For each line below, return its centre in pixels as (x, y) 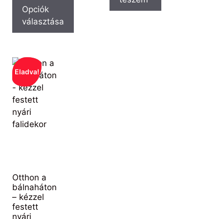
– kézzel (28, 197)
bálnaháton (34, 187)
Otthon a (29, 177)
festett (25, 207)
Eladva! (27, 72)
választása (43, 21)
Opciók (35, 9)
